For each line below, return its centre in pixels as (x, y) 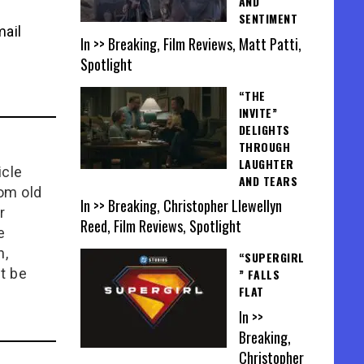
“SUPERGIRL (271, 258)
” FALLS (259, 275)
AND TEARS (268, 180)
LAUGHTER (266, 163)
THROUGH (264, 146)
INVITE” (258, 112)
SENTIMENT (268, 19)
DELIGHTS (264, 129)
